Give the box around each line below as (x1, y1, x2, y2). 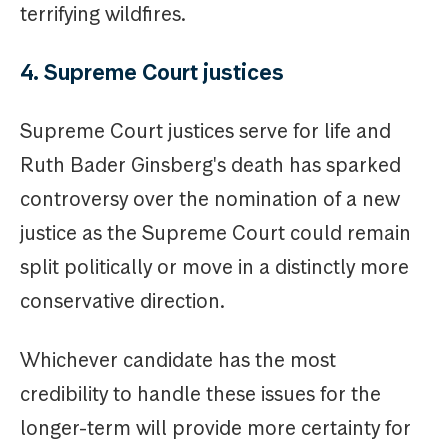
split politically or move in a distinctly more (20, 254, 409, 281)
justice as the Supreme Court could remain (20, 220, 411, 247)
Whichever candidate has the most (20, 347, 336, 374)
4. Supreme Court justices (20, 58, 284, 87)
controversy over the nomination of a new (20, 186, 400, 213)
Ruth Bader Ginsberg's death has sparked (20, 152, 401, 179)
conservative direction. (20, 288, 225, 315)
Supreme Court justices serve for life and (20, 118, 391, 145)
